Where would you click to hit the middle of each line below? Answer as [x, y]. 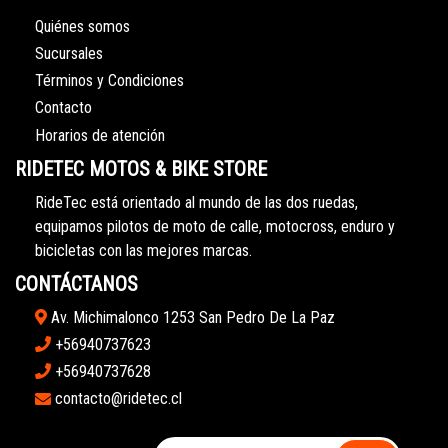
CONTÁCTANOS [76, 284]
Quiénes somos [82, 26]
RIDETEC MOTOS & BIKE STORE [141, 169]
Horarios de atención [100, 135]
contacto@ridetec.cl [116, 399]
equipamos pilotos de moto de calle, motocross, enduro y [215, 226]
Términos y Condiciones [109, 81]
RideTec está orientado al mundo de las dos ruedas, [196, 202]
